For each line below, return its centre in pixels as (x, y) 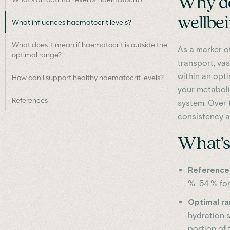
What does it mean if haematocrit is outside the (90, 44)
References (30, 100)
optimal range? (37, 55)
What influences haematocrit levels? (72, 22)
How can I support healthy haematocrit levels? (88, 77)
